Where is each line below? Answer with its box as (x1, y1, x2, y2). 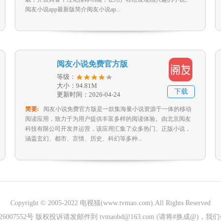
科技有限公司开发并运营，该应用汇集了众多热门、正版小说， (25, 125, 191, 132)
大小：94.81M (57, 82, 97, 89)
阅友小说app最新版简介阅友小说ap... (25, 6, 120, 13)
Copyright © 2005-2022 (10, 199, 80, 207)
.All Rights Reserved (153, 199, 211, 207)
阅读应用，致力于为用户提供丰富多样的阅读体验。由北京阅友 (25, 115, 191, 122)
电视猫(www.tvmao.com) (80, 199, 153, 207)
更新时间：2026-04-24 (57, 91, 120, 98)
